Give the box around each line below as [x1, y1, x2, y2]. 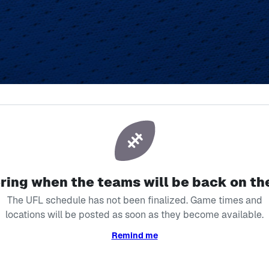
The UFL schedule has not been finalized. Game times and [7, 194, 262, 207]
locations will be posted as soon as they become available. [5, 208, 264, 221]
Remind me [111, 230, 158, 241]
